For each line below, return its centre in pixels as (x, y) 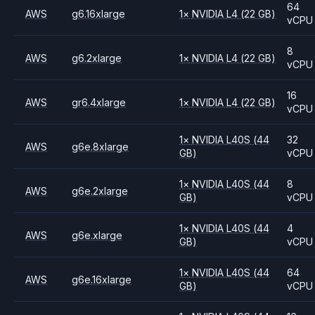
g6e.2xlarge (100, 191)
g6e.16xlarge (102, 279)
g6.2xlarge (97, 58)
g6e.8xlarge (101, 146)
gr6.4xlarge (99, 102)
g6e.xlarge (97, 235)
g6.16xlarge (99, 13)
